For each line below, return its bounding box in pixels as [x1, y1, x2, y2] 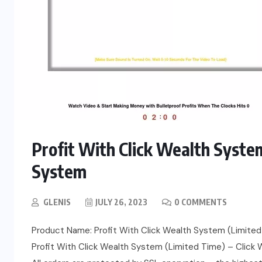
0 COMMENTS [174, 197, 227, 208]
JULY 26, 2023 [95, 197, 147, 208]
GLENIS [43, 197, 71, 208]
